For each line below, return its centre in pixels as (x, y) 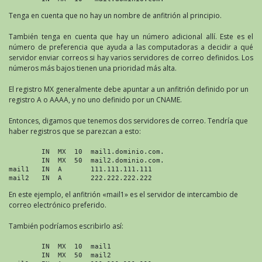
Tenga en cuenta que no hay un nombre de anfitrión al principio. (115, 15)
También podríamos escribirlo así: (66, 226)
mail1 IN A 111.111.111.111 (80, 169)
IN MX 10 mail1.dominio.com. (87, 151)
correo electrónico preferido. (58, 205)
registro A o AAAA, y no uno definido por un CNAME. (95, 99)
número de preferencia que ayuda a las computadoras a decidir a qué (131, 47)
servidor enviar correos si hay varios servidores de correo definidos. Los (131, 57)
